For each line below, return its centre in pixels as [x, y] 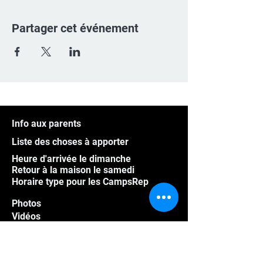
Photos [26, 203]
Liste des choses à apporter [70, 142]
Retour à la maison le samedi [73, 170]
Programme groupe [53, 242]
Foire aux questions [53, 255]
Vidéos [26, 216]
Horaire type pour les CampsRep [80, 182]
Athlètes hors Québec [57, 229]
